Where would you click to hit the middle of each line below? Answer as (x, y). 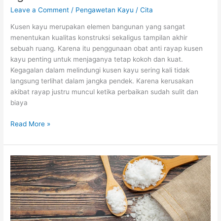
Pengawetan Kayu (105, 10)
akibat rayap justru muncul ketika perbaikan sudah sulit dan (105, 92)
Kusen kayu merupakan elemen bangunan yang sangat (98, 27)
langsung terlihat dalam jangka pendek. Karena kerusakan (102, 81)
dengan (22, 193)
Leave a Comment (40, 10)
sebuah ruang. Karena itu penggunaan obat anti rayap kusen (107, 49)
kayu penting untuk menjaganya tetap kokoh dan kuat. (98, 59)
